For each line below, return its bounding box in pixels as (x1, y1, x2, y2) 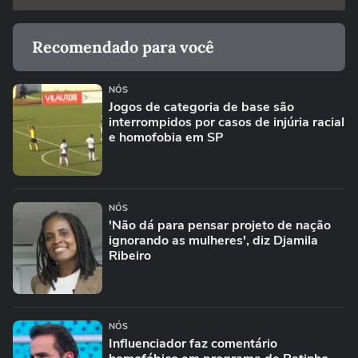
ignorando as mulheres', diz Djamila (109, 232, 318, 249)
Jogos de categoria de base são (109, 98, 294, 116)
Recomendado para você (32, 37, 214, 57)
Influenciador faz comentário (109, 335, 277, 352)
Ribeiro (109, 247, 151, 265)
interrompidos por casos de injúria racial (109, 113, 344, 131)
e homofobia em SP (109, 129, 224, 146)
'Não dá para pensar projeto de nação (109, 217, 331, 234)
